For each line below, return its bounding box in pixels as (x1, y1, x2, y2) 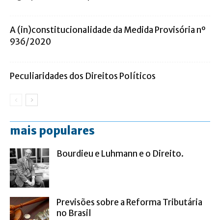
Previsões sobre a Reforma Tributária (56, 197, 202, 208)
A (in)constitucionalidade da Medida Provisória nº (10, 25, 206, 36)
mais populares (10, 124, 95, 138)
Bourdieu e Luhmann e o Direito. (56, 148, 184, 160)
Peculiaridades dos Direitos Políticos (10, 71, 156, 82)
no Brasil (56, 208, 91, 219)
